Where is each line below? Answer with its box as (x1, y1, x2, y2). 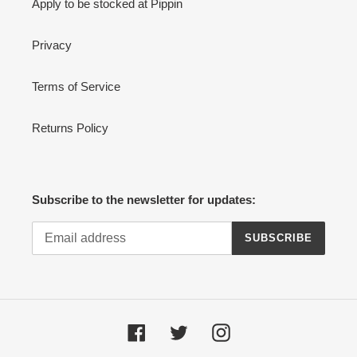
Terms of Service (32, 80, 120, 94)
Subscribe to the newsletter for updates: (32, 193, 256, 207)
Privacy (32, 38, 72, 53)
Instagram (229, 324, 282, 338)
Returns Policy (32, 121, 108, 135)
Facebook (144, 324, 197, 338)
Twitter (186, 324, 222, 338)
